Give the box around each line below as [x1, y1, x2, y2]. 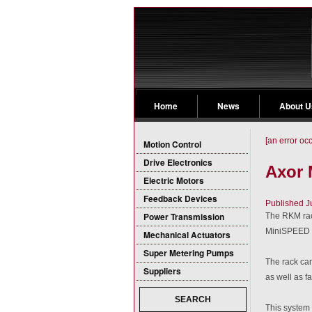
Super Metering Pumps [143, 247, 234, 259]
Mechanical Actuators [143, 228, 231, 241]
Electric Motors [143, 174, 204, 187]
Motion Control [143, 138, 201, 150]
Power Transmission [143, 210, 224, 223]
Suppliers [143, 265, 181, 277]
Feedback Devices [143, 192, 217, 205]
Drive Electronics [143, 156, 212, 169]
